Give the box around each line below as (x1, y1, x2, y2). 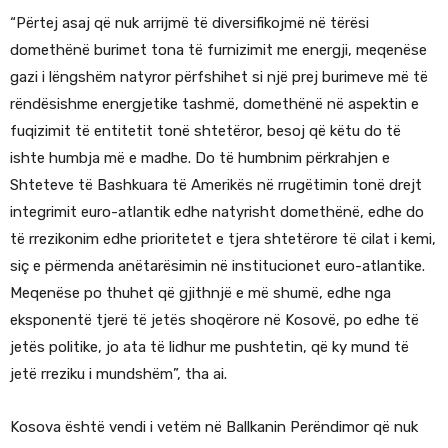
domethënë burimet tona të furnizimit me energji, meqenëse (10, 41, 427, 60)
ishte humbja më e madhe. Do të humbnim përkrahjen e (10, 149, 390, 168)
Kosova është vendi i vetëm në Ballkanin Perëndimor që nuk (10, 418, 418, 437)
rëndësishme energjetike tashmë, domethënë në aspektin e (10, 95, 419, 114)
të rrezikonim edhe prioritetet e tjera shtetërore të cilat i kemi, (10, 230, 436, 249)
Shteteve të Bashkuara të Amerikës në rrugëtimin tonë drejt (10, 176, 422, 195)
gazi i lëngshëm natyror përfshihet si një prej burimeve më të (10, 68, 428, 87)
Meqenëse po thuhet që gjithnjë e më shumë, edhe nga (10, 284, 391, 303)
